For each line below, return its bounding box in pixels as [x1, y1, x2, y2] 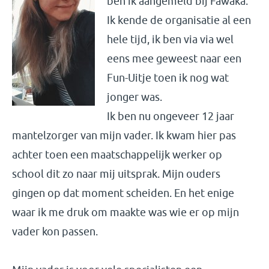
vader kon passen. [12, 225, 100, 238]
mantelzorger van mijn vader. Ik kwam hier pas [12, 129, 236, 142]
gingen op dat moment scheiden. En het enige [12, 187, 234, 199]
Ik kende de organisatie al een [107, 14, 251, 26]
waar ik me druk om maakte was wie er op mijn [12, 206, 239, 219]
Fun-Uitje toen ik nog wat [107, 71, 229, 84]
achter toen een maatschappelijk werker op [12, 148, 222, 161]
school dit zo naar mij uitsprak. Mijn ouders [12, 168, 220, 180]
